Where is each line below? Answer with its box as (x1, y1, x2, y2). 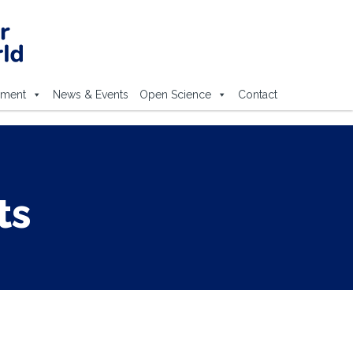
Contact (237, 88, 277, 101)
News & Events (52, 88, 128, 101)
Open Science (139, 88, 211, 101)
